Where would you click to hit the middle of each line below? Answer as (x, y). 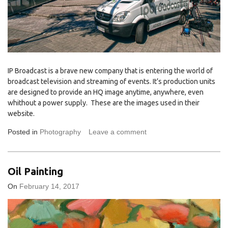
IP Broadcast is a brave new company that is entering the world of (110, 71)
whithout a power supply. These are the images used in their (104, 103)
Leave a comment (118, 132)
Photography (60, 132)
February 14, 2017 (49, 186)
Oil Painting (35, 171)
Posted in (24, 132)
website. (21, 114)
